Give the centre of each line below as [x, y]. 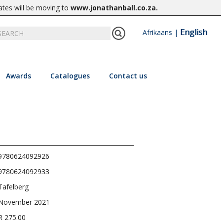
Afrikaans [157, 32]
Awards [18, 76]
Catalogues [70, 76]
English [193, 32]
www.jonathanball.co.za [113, 8]
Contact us [128, 76]
